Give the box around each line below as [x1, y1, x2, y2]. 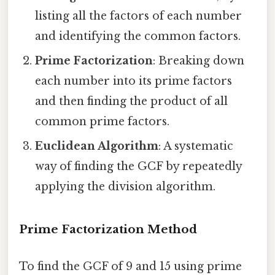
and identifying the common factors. [35, 29, 241, 43]
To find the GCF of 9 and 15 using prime [19, 259, 242, 273]
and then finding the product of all [35, 94, 228, 108]
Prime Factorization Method [19, 222, 197, 237]
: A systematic [158, 139, 234, 153]
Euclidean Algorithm [35, 139, 159, 153]
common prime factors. [35, 114, 170, 128]
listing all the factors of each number [35, 9, 242, 23]
